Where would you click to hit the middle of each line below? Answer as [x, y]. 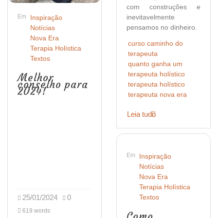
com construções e [163, 7]
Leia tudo [141, 114]
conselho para [53, 84]
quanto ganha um [155, 64]
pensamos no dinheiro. [162, 27]
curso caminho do [155, 43]
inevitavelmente [151, 17]
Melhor [36, 78]
